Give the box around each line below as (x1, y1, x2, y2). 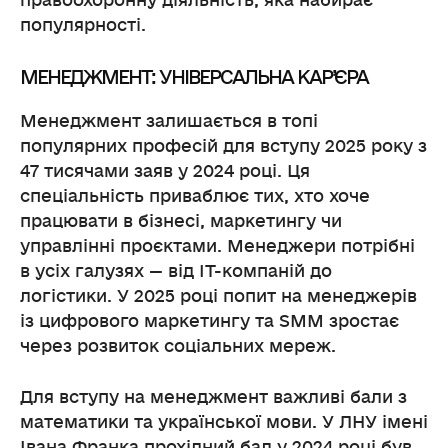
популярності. (20, 14, 146, 36)
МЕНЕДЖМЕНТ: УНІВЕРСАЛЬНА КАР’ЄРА (20, 65, 368, 90)
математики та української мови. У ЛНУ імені (20, 411, 428, 433)
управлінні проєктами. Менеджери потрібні (20, 235, 415, 257)
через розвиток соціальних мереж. (20, 335, 336, 357)
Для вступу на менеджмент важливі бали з (20, 386, 407, 408)
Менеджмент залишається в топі (20, 110, 318, 132)
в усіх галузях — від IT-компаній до (20, 260, 332, 282)
